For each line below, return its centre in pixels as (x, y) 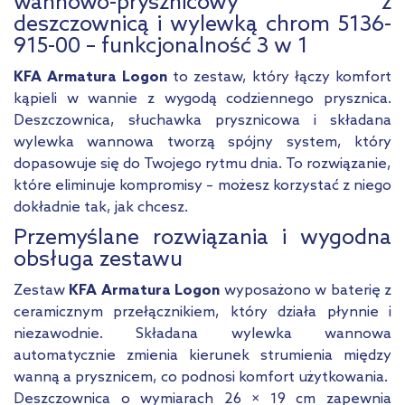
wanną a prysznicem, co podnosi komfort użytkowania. (202, 378)
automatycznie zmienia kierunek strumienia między (202, 356)
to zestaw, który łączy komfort (279, 78)
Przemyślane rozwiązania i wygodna (202, 239)
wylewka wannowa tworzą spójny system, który (202, 143)
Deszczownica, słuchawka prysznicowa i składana (202, 121)
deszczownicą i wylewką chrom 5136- (202, 25)
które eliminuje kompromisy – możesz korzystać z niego (202, 186)
